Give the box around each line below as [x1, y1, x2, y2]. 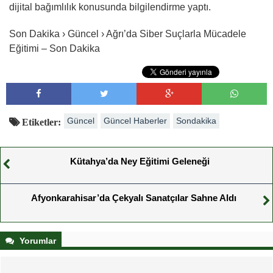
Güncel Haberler [104, 116, 167, 126]
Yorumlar [17, 236, 56, 246]
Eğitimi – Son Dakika [9, 43, 100, 54]
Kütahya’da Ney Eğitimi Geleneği [69, 156, 210, 166]
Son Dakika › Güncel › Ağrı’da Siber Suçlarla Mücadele [9, 29, 246, 39]
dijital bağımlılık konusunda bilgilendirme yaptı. [9, 2, 211, 12]
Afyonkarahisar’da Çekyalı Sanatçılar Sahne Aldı [30, 193, 236, 203]
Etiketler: [19, 117, 61, 127]
